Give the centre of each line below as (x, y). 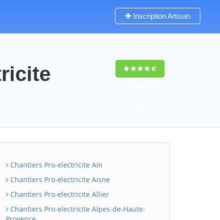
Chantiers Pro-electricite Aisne (59, 179)
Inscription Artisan (161, 16)
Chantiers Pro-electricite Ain (55, 165)
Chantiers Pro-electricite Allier (59, 194)
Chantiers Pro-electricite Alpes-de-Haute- (77, 209)
